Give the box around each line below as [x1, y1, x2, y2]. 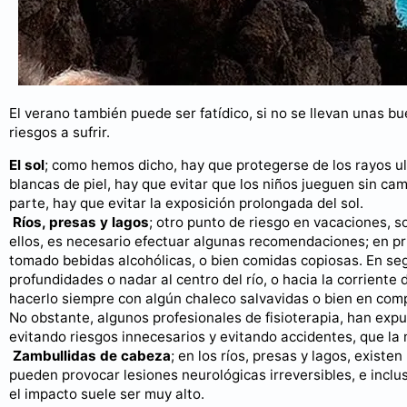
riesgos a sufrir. [9, 124, 110, 142]
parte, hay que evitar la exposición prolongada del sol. [9, 194, 363, 213]
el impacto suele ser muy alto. [9, 385, 204, 403]
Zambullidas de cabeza [13, 347, 171, 365]
